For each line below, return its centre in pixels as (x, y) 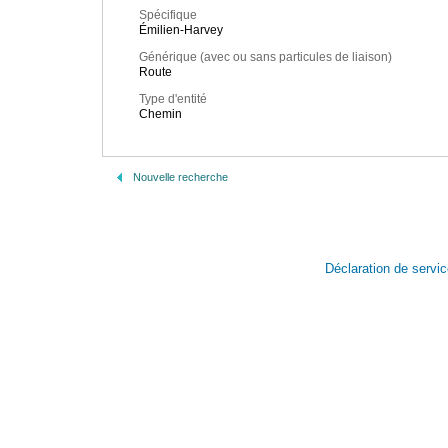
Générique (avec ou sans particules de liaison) (265, 57)
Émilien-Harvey (181, 30)
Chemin (160, 114)
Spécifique (168, 15)
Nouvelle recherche (180, 177)
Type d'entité (173, 99)
